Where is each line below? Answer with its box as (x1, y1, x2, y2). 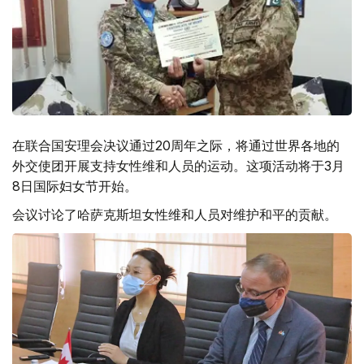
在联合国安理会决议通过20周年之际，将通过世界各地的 (12, 137, 340, 154)
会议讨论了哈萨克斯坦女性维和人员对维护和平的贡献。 (12, 206, 337, 223)
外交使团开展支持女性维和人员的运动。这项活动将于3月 (12, 158, 344, 175)
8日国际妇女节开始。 (12, 178, 137, 195)
